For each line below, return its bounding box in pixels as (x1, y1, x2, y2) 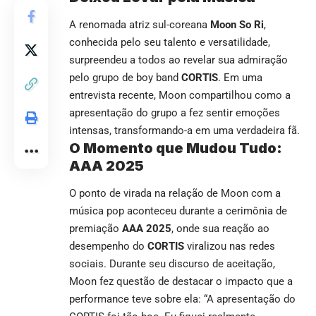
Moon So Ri (210, 18, 264, 31)
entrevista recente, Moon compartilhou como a (69, 88, 291, 102)
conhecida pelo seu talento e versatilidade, (69, 35, 270, 49)
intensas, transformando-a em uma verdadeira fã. (69, 123, 300, 137)
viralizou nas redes (184, 240, 275, 253)
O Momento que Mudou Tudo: (69, 139, 282, 157)
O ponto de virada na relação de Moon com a (69, 187, 281, 200)
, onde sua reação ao (171, 222, 269, 236)
